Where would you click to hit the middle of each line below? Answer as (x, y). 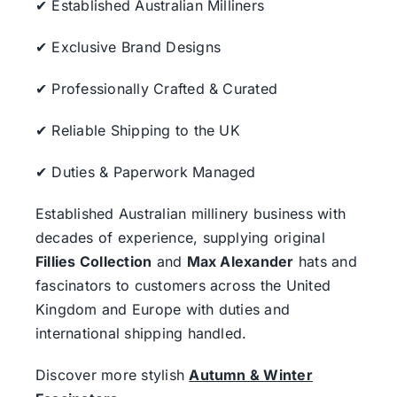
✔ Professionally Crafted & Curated (156, 88)
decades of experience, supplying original (180, 237)
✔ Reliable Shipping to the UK (137, 130)
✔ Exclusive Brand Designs (128, 47)
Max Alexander (240, 261)
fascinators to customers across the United (183, 285)
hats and (325, 261)
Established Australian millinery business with (191, 213)
